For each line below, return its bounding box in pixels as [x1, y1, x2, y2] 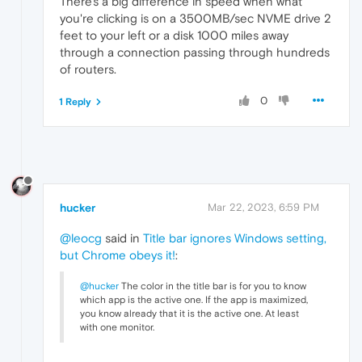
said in [102, 230, 143, 245]
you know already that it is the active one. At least [80, 307, 299, 319]
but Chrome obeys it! [60, 247, 175, 262]
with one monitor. [80, 321, 154, 333]
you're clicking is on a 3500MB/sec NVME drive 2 [60, 11, 331, 25]
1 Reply [59, 95, 91, 107]
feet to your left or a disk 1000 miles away [60, 27, 288, 42]
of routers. [60, 61, 116, 76]
